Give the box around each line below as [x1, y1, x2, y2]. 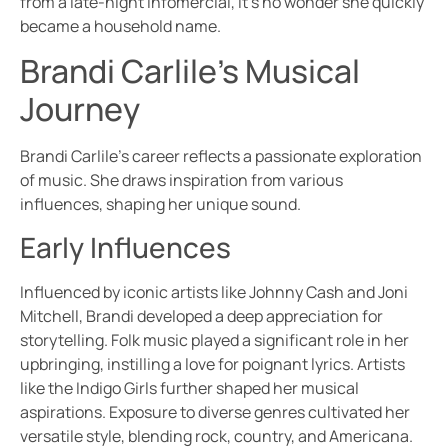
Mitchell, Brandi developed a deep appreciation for [20, 304, 383, 327]
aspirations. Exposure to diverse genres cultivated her [20, 400, 410, 423]
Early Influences [20, 227, 231, 266]
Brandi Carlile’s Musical [20, 49, 360, 94]
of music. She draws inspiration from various [20, 169, 343, 192]
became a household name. [20, 15, 221, 38]
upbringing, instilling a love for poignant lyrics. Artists [20, 352, 405, 375]
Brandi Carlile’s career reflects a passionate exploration [20, 145, 422, 168]
